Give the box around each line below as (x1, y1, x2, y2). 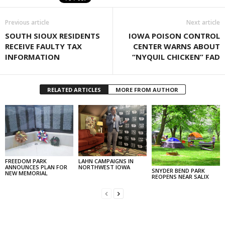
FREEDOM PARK (5, 157, 47, 165)
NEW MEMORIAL (5, 169, 48, 177)
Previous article (5, 18, 49, 27)
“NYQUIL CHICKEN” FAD (132, 52, 220, 62)
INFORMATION (5, 52, 60, 62)
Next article (186, 18, 220, 27)
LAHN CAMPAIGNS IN (78, 157, 134, 165)
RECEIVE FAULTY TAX (5, 41, 82, 51)
